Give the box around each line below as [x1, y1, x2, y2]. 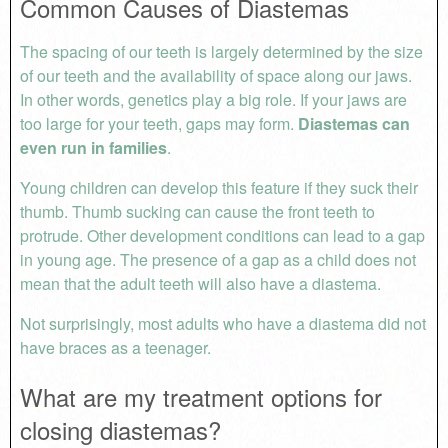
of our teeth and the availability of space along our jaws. [19, 64, 412, 88]
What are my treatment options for [19, 379, 382, 414]
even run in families [19, 136, 167, 160]
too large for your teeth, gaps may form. [19, 112, 298, 136]
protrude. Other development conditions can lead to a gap [19, 224, 425, 248]
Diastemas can [297, 112, 410, 136]
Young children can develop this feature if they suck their [19, 176, 418, 200]
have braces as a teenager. [19, 336, 211, 360]
